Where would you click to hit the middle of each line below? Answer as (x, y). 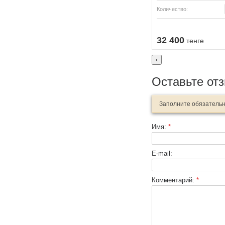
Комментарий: (174, 180)
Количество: (172, 9)
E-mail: (162, 154)
